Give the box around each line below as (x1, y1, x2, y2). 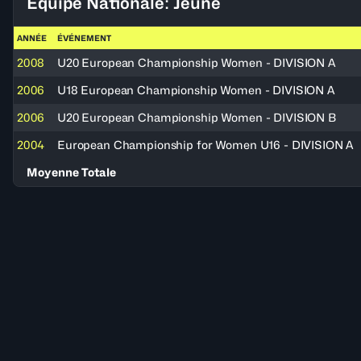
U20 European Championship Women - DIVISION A (57, 56, 335, 69)
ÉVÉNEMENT (57, 33, 111, 43)
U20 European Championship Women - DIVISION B (57, 110, 336, 124)
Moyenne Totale (27, 165, 116, 179)
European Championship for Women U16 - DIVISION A (57, 138, 354, 151)
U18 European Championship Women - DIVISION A (57, 83, 334, 97)
